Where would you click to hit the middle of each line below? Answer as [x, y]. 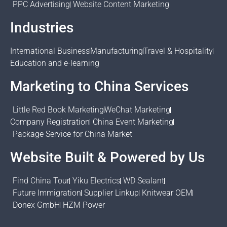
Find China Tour [41, 181]
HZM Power [84, 205]
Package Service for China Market [72, 134]
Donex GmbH [36, 205]
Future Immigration [47, 193]
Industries [42, 28]
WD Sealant [144, 181]
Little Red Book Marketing [58, 110]
